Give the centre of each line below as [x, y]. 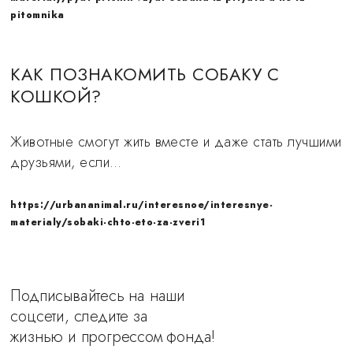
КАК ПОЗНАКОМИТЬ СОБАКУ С [145, 74]
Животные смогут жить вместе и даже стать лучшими [176, 142]
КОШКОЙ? [56, 96]
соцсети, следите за [79, 316]
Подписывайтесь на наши [98, 296]
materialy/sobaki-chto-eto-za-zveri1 [108, 222]
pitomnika [37, 15]
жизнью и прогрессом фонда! [113, 337]
